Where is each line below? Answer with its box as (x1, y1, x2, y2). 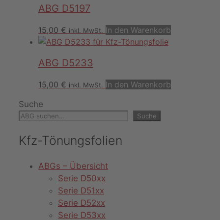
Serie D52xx (58, 197, 105, 208)
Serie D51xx (58, 185, 104, 195)
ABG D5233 (38, 57, 93, 69)
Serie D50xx (58, 173, 106, 183)
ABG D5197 (38, 2, 90, 15)
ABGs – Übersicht (38, 161, 108, 171)
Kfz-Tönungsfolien (19, 133, 122, 148)
